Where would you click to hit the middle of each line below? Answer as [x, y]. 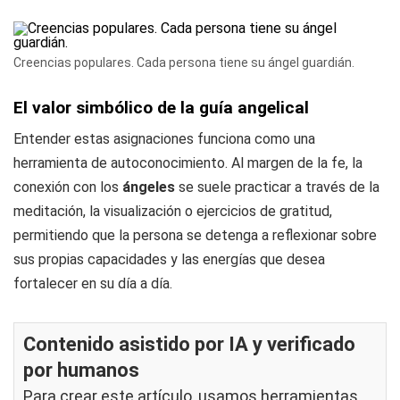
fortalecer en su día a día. [93, 283]
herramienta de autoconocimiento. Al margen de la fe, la [188, 163]
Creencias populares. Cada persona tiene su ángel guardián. [184, 62]
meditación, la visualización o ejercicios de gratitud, [173, 211]
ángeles [150, 187]
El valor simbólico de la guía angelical [161, 108]
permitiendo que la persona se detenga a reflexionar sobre [195, 235]
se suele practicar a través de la [279, 187]
